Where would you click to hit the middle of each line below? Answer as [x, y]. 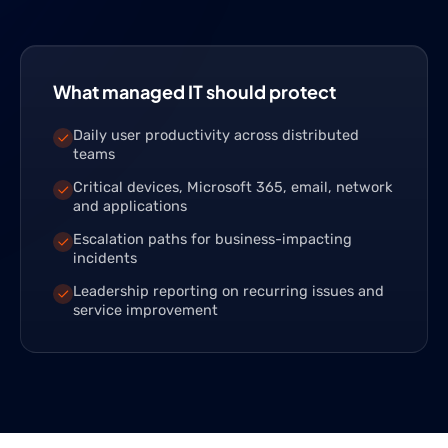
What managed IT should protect [194, 91]
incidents [105, 258]
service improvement [145, 310]
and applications [130, 206]
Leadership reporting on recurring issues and [228, 291]
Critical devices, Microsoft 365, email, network [232, 187]
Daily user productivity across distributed [216, 135]
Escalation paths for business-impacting [212, 239]
